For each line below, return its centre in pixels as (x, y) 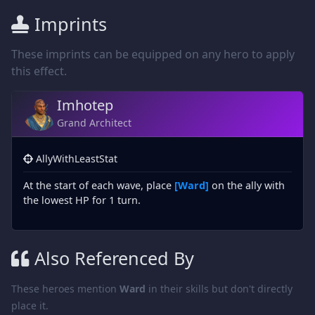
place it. (30, 306)
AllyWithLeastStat (77, 159)
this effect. (39, 71)
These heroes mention (65, 289)
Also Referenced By (114, 258)
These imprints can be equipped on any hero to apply (153, 54)
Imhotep (85, 105)
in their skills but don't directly (219, 289)
